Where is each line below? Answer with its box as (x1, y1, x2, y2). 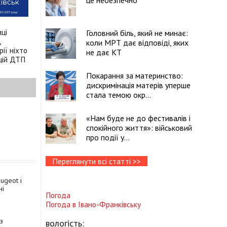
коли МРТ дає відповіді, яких (86, 37, 188, 48)
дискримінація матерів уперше (86, 80, 191, 90)
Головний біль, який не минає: (86, 28, 188, 38)
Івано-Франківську (78, 199, 141, 210)
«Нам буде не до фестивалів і (86, 113, 191, 123)
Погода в (46, 199, 78, 210)
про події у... (86, 132, 130, 142)
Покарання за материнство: (86, 70, 183, 81)
